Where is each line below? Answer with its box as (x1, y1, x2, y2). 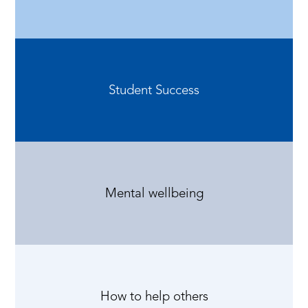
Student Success (109, 81, 199, 98)
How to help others (100, 287, 208, 304)
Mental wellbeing (104, 184, 203, 201)
